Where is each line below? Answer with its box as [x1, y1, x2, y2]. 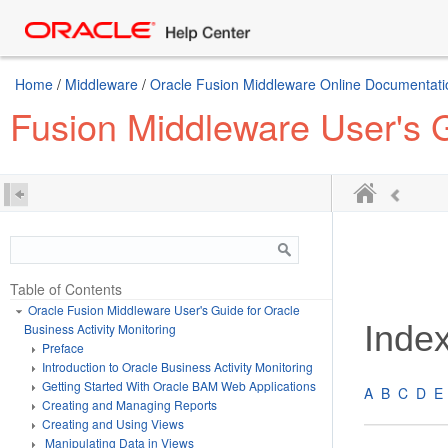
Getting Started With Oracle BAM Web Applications [42, 377, 316, 394]
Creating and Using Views [42, 415, 184, 432]
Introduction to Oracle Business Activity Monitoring [42, 358, 313, 375]
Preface [42, 339, 84, 356]
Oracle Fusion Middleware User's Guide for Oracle [28, 301, 300, 318]
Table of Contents [10, 279, 122, 299]
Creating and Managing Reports [42, 396, 217, 413]
